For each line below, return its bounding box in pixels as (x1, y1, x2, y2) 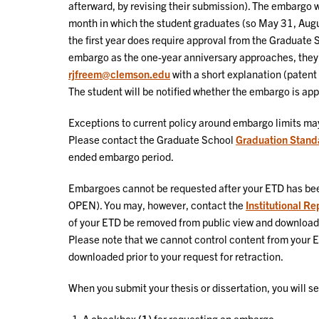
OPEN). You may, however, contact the (68, 197, 246, 211)
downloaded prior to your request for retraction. (68, 249, 283, 263)
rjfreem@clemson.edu (68, 66, 170, 80)
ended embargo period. (68, 149, 174, 163)
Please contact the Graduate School (68, 132, 236, 146)
